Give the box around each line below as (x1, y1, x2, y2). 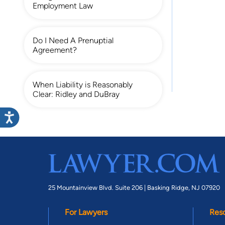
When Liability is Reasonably (33, 79, 133, 89)
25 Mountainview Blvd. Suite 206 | (48, 183, 147, 191)
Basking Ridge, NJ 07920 (147, 183, 220, 191)
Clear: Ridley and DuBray (33, 89, 120, 99)
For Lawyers (65, 207, 107, 217)
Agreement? (33, 45, 77, 55)
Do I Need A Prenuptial (33, 35, 114, 45)
